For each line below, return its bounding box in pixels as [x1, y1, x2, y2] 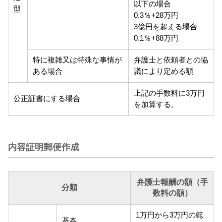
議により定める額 [134, 67, 194, 76]
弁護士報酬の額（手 [136, 178, 208, 187]
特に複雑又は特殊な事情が [33, 56, 122, 64]
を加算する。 [134, 101, 179, 109]
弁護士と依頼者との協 [134, 56, 209, 64]
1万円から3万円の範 [136, 211, 204, 220]
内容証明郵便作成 [8, 142, 79, 153]
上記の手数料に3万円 [134, 89, 205, 98]
